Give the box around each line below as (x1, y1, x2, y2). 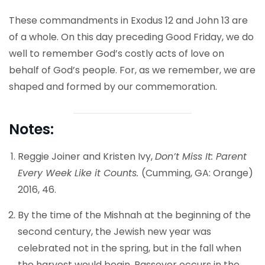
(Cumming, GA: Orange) (141, 166, 253, 180)
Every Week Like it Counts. (18, 166, 141, 180)
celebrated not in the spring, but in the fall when (18, 241, 241, 255)
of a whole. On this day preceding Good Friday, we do (9, 30, 254, 44)
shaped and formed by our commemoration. (9, 80, 217, 93)
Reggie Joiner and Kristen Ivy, (18, 150, 155, 163)
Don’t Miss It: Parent (155, 150, 247, 163)
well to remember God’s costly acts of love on (9, 47, 224, 60)
